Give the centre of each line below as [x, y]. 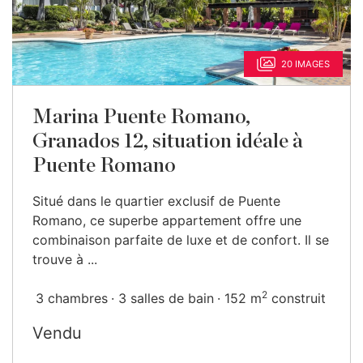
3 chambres [72, 298]
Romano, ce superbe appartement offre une [167, 220]
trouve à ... [65, 259]
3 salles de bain [166, 298]
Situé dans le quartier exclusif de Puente [156, 201]
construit [297, 298]
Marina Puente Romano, [141, 117]
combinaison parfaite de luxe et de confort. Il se [181, 240]
